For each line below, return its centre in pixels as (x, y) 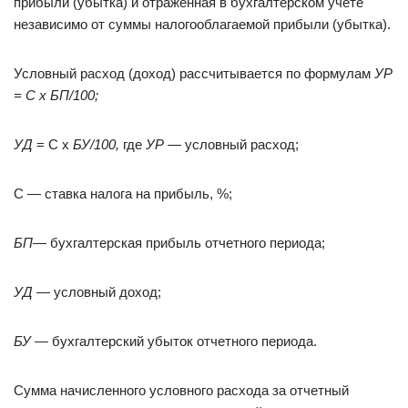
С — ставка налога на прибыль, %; (123, 194)
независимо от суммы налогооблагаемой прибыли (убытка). (202, 24)
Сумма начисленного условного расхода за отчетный (181, 390)
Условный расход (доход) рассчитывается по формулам (194, 73)
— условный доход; (97, 292)
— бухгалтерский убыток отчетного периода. (174, 341)
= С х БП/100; (56, 95)
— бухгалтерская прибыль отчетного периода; (179, 243)
